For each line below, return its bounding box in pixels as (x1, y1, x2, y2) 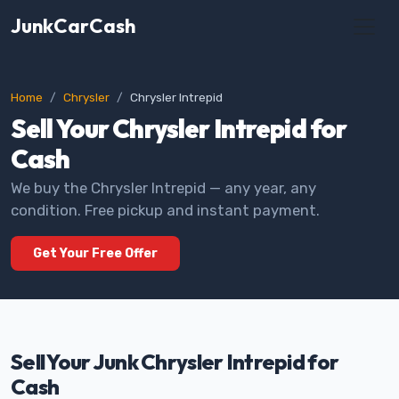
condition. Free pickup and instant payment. (11, 201, 320, 219)
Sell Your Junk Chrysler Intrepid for (11, 348, 339, 375)
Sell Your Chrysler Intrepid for (11, 112, 347, 144)
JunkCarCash (11, 13, 135, 38)
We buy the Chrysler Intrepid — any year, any (11, 179, 316, 197)
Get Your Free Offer (33, 246, 158, 261)
